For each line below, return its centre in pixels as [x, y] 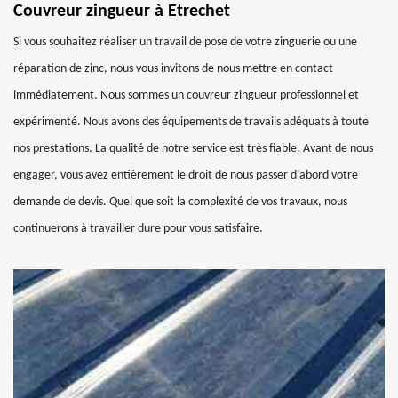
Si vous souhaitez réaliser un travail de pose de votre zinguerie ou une [185, 42]
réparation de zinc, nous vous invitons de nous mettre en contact [173, 69]
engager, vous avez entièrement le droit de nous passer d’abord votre [186, 175]
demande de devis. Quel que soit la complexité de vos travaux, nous [180, 202]
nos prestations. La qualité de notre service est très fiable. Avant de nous [193, 149]
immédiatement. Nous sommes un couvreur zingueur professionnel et [186, 96]
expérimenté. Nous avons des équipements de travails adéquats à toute [191, 122]
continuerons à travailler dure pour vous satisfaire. [138, 229]
